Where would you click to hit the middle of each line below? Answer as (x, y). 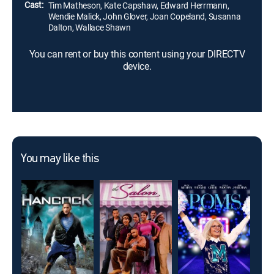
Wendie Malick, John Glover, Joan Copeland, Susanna (144, 16)
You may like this (60, 159)
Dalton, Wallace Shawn (89, 27)
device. (137, 66)
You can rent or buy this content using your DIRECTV (137, 54)
